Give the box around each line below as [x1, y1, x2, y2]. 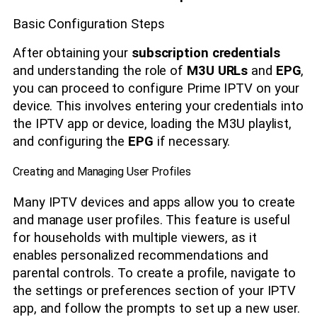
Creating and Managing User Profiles [13, 165, 191, 179]
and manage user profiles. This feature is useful [13, 212, 291, 228]
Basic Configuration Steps [13, 16, 165, 33]
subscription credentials [131, 45, 280, 61]
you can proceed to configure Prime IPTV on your [13, 80, 300, 96]
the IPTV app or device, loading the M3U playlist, [13, 115, 292, 132]
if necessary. [153, 133, 231, 149]
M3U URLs [187, 62, 248, 79]
